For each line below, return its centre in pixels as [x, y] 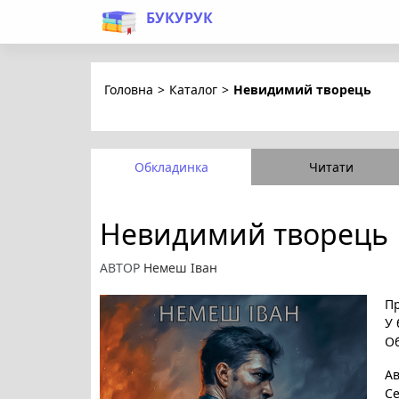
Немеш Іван [180, 268]
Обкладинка [171, 167]
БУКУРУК [179, 18]
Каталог [193, 90]
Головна [129, 90]
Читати [331, 167]
